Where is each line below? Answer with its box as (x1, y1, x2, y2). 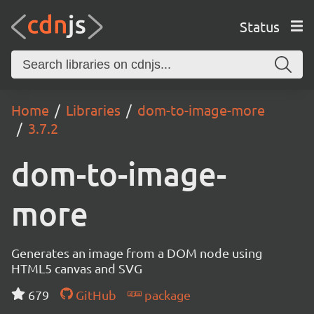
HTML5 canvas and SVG (11, 261, 142, 275)
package (141, 287, 191, 302)
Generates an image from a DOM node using (11, 245, 262, 260)
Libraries (66, 101, 121, 118)
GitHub (72, 287, 116, 302)
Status (239, 17, 280, 35)
